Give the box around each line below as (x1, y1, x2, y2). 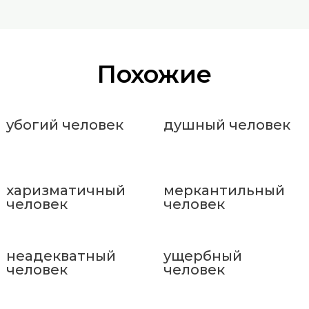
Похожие (97, 59, 212, 89)
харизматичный (6, 181, 126, 199)
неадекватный (6, 247, 116, 264)
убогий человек (6, 116, 123, 133)
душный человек (163, 116, 290, 133)
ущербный (163, 247, 242, 264)
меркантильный (163, 181, 285, 199)
